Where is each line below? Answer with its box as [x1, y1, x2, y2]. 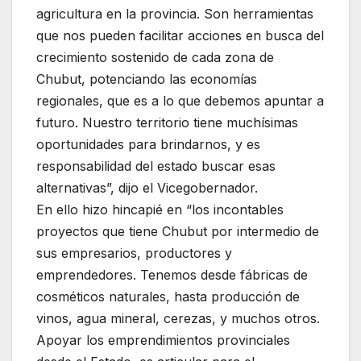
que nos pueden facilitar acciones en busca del [36, 27, 324, 44]
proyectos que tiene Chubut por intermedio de [36, 223, 319, 240]
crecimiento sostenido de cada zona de [36, 49, 274, 66]
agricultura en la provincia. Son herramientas [36, 6, 313, 23]
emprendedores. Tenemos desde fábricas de [36, 267, 308, 284]
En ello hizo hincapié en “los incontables [36, 201, 284, 218]
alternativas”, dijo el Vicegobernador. [36, 180, 258, 197]
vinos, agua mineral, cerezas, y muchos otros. [36, 310, 320, 327]
